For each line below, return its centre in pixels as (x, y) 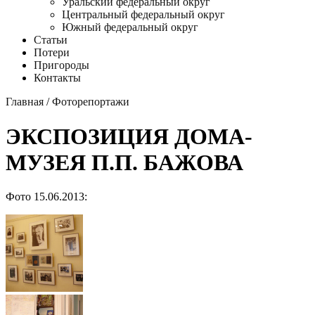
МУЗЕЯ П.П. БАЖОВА (124, 162)
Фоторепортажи (91, 102)
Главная (25, 102)
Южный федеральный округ (130, 27)
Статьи (51, 40)
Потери (52, 53)
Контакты (57, 78)
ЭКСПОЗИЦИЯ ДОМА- (129, 136)
